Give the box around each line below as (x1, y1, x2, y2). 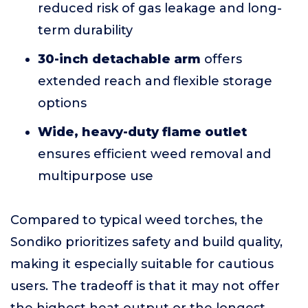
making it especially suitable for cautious (10, 256, 274, 272)
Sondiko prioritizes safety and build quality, (10, 234, 283, 250)
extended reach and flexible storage (38, 74, 272, 89)
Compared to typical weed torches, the (10, 212, 263, 228)
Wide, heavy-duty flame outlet (38, 124, 247, 140)
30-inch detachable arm (38, 52, 201, 67)
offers (201, 52, 242, 67)
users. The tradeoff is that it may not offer (10, 278, 280, 294)
